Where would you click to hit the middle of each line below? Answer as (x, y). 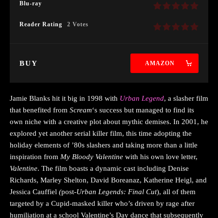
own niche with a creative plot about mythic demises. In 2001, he (109, 121)
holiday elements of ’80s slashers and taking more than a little (104, 145)
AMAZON (160, 63)
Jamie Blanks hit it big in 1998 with (65, 98)
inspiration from (35, 156)
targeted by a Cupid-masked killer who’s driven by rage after (102, 203)
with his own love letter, (160, 156)
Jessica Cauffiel (34, 191)
